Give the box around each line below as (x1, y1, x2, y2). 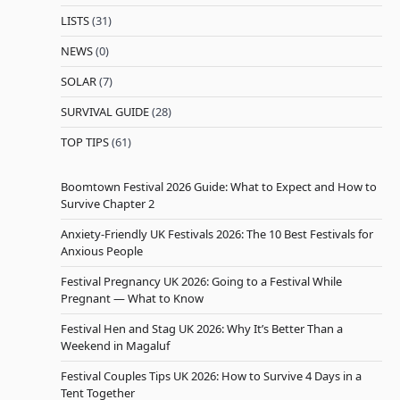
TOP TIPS (61, 133, 109, 150)
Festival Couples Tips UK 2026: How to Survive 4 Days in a (61, 367, 362, 384)
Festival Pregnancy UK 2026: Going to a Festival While (61, 272, 342, 289)
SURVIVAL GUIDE (61, 103, 149, 120)
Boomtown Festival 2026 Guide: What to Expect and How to (61, 178, 377, 195)
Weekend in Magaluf (61, 337, 170, 354)
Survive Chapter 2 (61, 195, 154, 212)
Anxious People (61, 242, 143, 259)
